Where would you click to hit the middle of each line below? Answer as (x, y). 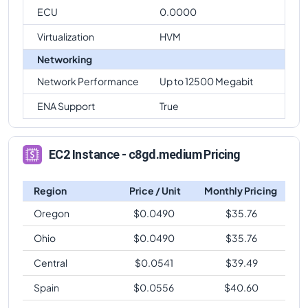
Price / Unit (155, 190)
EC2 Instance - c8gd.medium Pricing (145, 155)
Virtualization (66, 36)
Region (50, 190)
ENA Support (66, 106)
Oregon (52, 213)
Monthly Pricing (240, 190)
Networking (65, 59)
